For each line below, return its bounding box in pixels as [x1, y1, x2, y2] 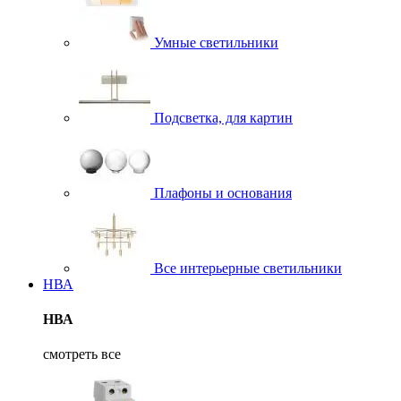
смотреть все [43, 346, 121, 363]
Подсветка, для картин [150, 109, 293, 125]
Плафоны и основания [150, 184, 292, 200]
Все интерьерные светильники [150, 260, 342, 276]
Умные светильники [150, 34, 278, 50]
